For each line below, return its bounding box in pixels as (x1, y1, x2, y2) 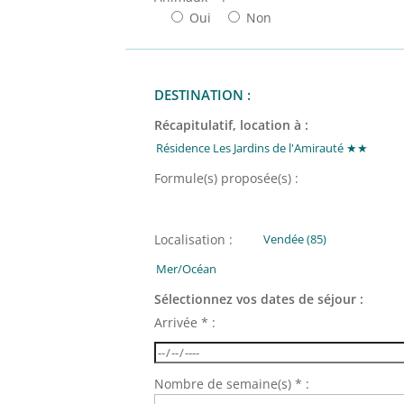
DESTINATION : (154, 86, 252, 105)
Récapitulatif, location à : (154, 116, 309, 134)
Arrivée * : (154, 313, 216, 331)
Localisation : (154, 231, 234, 249)
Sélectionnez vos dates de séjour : (154, 289, 364, 308)
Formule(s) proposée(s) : (154, 170, 299, 187)
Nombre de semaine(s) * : (154, 374, 310, 392)
